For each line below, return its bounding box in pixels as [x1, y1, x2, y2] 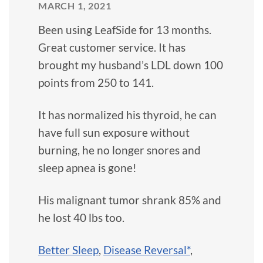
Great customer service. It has [38, 40, 186, 54]
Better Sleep [38, 242, 99, 257]
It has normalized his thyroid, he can [38, 107, 217, 122]
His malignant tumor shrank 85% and [38, 193, 221, 207]
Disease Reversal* [103, 242, 190, 257]
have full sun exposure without [38, 125, 190, 139]
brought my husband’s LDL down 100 [38, 58, 223, 72]
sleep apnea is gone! [38, 160, 137, 174]
